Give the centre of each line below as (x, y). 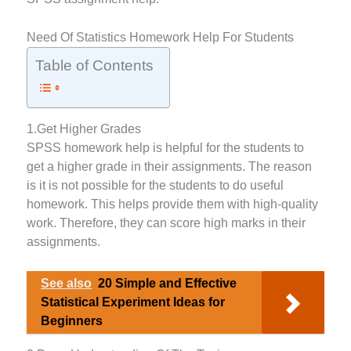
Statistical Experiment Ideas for (133, 302)
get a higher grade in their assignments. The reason (170, 167)
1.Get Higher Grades (84, 129)
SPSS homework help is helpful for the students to (166, 148)
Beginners (72, 320)
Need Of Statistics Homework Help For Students (161, 37)
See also (67, 283)
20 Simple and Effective (168, 283)
